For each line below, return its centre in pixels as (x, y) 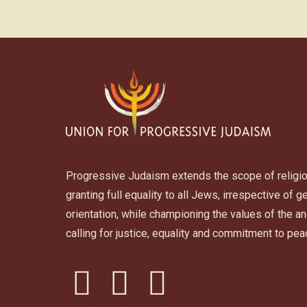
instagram (142, 292)
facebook (103, 292)
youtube (175, 292)
